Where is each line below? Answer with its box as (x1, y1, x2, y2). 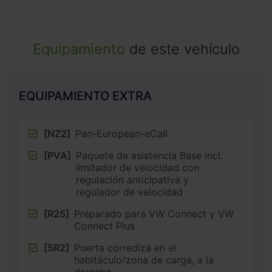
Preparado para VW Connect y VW (74, 208, 234, 220)
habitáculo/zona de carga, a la (74, 254, 214, 267)
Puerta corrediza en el (74, 242, 176, 254)
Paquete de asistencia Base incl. (76, 149, 223, 162)
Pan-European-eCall (75, 127, 168, 140)
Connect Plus (74, 220, 135, 233)
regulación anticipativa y (76, 174, 189, 186)
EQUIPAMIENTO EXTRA (19, 89, 152, 104)
